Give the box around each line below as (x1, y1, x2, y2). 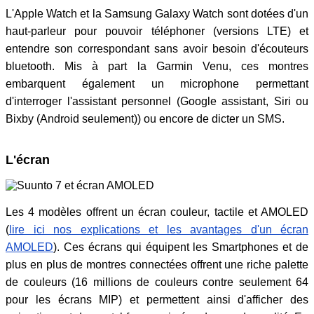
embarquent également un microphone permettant (6, 78, 308, 90)
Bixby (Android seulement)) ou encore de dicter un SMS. (6, 113, 285, 125)
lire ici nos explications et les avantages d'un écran (9, 224, 308, 236)
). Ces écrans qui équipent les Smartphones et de (53, 241, 308, 254)
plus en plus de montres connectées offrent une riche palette (6, 259, 308, 271)
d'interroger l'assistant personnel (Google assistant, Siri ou (6, 95, 308, 108)
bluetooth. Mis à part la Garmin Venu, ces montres (6, 60, 308, 73)
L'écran (6, 152, 50, 167)
